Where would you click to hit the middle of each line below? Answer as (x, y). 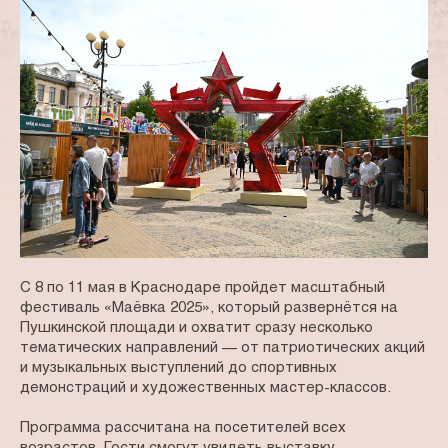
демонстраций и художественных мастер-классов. (205, 388)
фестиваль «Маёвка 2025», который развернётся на (209, 308)
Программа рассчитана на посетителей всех (183, 428)
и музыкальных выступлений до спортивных (178, 368)
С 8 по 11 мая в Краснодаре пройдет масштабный (202, 288)
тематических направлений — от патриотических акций (222, 348)
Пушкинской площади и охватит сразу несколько (196, 328)
